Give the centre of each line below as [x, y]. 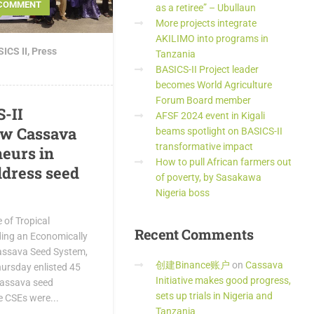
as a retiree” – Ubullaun [206, 8]
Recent [157, 234]
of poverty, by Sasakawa [209, 177]
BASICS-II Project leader [207, 69]
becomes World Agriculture [214, 85]
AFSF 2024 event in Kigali [210, 116]
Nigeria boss [183, 193]
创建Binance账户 [193, 265]
